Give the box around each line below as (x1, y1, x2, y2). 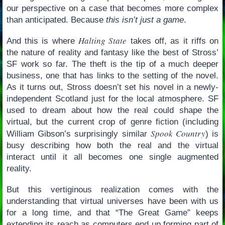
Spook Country (150, 128, 205, 140)
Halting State (78, 35, 127, 47)
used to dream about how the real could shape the (6, 105, 219, 116)
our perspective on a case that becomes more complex (6, 3, 219, 13)
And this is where (6, 36, 79, 46)
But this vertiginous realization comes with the (6, 184, 219, 194)
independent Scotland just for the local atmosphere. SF (6, 94, 219, 104)
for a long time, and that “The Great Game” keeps (6, 207, 219, 217)
